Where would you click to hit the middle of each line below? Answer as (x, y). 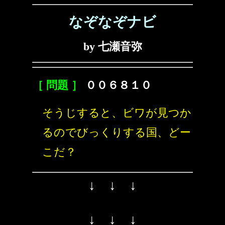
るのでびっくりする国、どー (117, 132)
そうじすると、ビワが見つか (117, 113)
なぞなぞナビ (113, 22)
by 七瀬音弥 (113, 46)
